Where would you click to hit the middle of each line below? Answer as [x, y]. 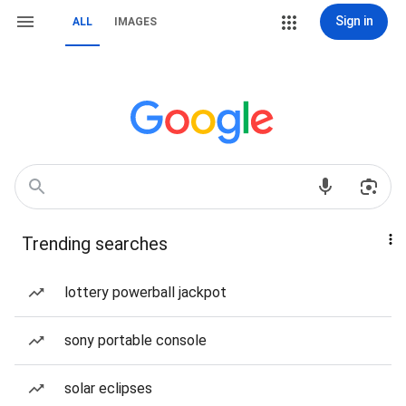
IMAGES [135, 22]
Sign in [354, 21]
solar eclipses [108, 388]
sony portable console [135, 340]
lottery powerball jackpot [145, 292]
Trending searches [95, 244]
